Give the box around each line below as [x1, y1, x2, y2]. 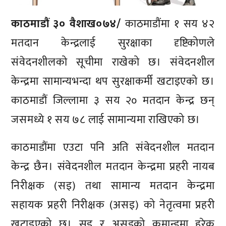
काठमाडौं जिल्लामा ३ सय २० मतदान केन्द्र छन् [11, 91, 215, 110]
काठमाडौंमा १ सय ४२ [121, 14, 215, 33]
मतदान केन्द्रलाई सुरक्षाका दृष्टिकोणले [11, 33, 215, 52]
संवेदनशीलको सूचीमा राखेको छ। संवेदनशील [11, 52, 215, 72]
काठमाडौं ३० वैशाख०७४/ [11, 14, 121, 33]
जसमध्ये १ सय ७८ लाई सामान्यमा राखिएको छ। [11, 110, 201, 129]
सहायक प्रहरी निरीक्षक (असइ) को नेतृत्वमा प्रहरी [11, 196, 215, 215]
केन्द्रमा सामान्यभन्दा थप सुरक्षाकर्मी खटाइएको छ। [11, 72, 215, 91]
